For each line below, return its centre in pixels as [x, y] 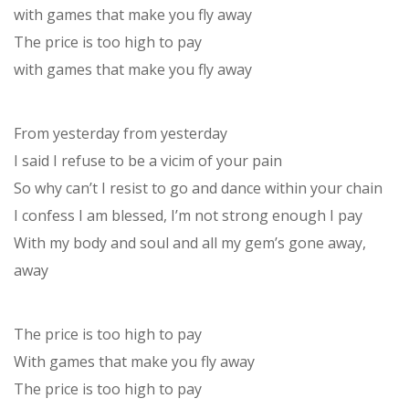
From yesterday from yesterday [121, 134]
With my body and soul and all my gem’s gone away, [190, 243]
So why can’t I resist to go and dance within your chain [198, 189]
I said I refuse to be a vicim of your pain [148, 161]
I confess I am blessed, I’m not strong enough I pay [188, 216]
